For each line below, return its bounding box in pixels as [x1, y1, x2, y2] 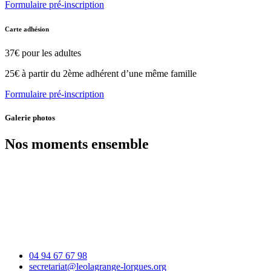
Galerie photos [5, 113, 55, 123]
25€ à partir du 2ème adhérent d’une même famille [5, 68, 197, 79]
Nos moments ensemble [5, 136, 149, 152]
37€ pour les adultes [5, 48, 81, 59]
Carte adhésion [5, 25, 49, 33]
